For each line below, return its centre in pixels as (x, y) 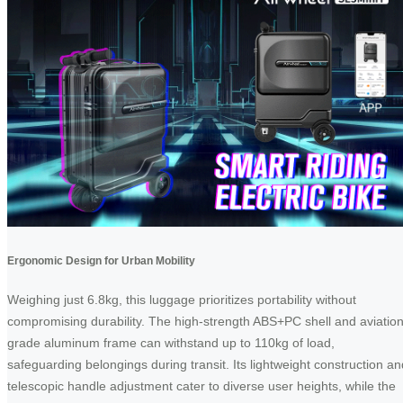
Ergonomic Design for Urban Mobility (101, 261)
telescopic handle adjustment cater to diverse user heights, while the (201, 386)
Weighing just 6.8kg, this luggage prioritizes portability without (182, 300)
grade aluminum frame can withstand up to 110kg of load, (171, 343)
